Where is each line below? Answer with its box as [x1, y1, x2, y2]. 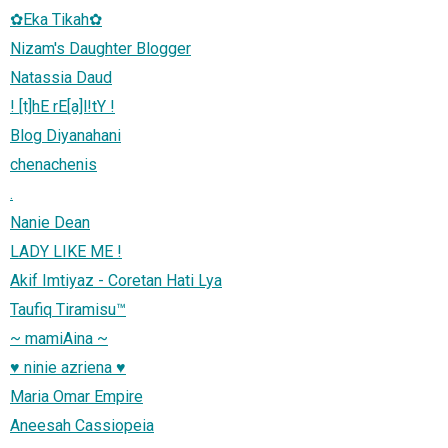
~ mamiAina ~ [10, 328, 108, 348]
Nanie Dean [10, 212, 90, 232]
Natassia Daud [10, 67, 112, 87]
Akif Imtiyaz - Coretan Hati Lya [10, 270, 222, 290]
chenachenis [10, 154, 97, 174]
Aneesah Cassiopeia [10, 415, 154, 435]
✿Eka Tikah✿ [10, 9, 102, 29]
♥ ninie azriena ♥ [10, 357, 126, 377]
